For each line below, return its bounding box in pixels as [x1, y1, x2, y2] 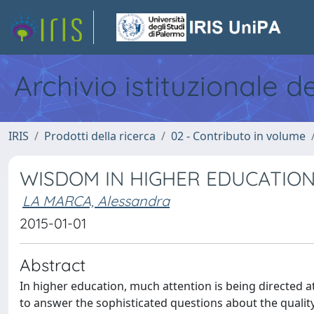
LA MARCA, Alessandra [22, 192, 170, 210]
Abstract [20, 254, 86, 275]
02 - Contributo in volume [171, 128, 306, 144]
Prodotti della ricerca [44, 128, 156, 144]
